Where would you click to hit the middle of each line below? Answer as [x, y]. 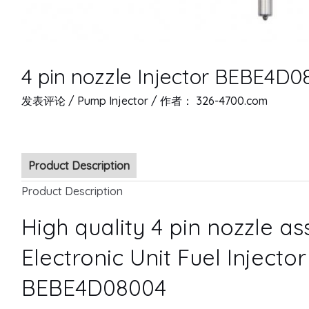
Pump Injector [112, 101]
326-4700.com [231, 101]
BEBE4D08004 [93, 288]
